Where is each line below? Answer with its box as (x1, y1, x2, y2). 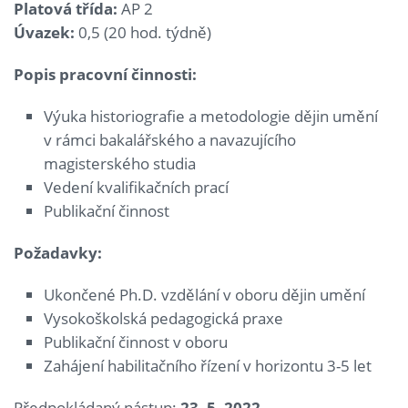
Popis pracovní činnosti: (14, 64, 197, 86)
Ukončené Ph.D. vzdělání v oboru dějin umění (44, 284, 366, 306)
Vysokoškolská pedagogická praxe (44, 308, 284, 330)
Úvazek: (14, 22, 75, 44)
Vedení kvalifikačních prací (44, 177, 229, 199)
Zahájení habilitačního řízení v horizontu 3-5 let (44, 355, 372, 377)
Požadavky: (14, 242, 102, 264)
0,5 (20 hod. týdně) (75, 22, 211, 44)
